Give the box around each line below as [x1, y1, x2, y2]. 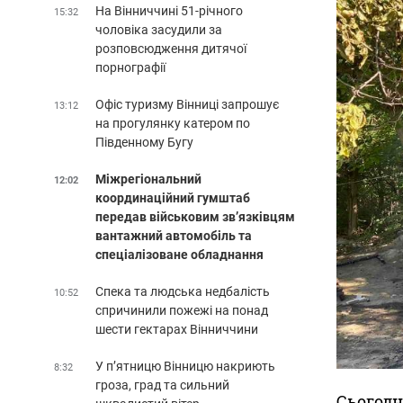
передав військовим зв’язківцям [95, 209, 295, 224]
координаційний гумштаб [95, 190, 250, 205]
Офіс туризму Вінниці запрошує [95, 96, 280, 112]
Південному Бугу [95, 134, 193, 149]
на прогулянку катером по [95, 115, 250, 130]
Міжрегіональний [95, 171, 201, 186]
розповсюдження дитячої [95, 40, 246, 56]
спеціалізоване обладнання [95, 246, 264, 262]
